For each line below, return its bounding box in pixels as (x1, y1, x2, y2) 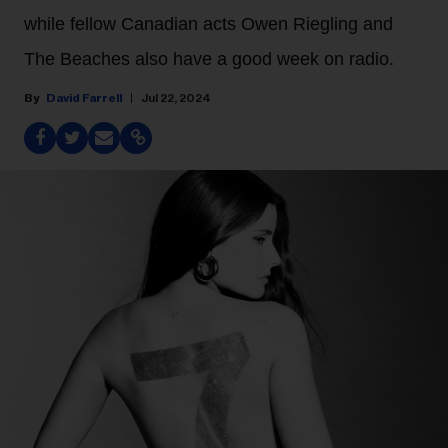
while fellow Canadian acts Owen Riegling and (24, 14, 393, 34)
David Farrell (46, 92, 122, 104)
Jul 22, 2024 (141, 92, 211, 104)
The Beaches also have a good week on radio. (24, 49, 394, 69)
